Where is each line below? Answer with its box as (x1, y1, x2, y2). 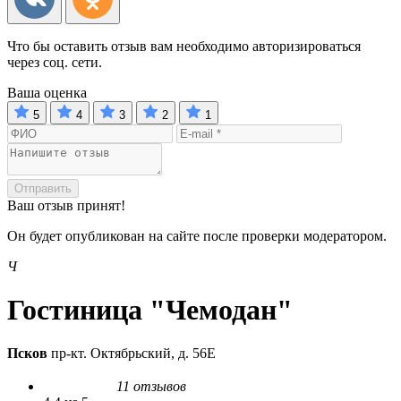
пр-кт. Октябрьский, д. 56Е (47, 346, 216, 362)
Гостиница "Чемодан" (7, 294, 293, 326)
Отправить (14, 181, 72, 195)
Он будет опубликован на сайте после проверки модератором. (7, 227, 387, 243)
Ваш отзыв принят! (7, 197, 125, 213)
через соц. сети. (7, 54, 102, 70)
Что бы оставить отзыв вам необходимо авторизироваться (7, 38, 361, 54)
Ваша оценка (7, 84, 87, 100)
